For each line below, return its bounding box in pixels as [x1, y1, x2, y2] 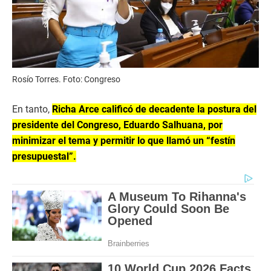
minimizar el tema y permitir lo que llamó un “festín [12, 135, 235, 147]
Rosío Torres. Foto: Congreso [12, 74, 120, 85]
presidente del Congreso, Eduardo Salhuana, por [12, 119, 223, 131]
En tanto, [12, 103, 52, 116]
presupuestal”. [12, 151, 76, 163]
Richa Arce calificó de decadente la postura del [52, 103, 256, 116]
